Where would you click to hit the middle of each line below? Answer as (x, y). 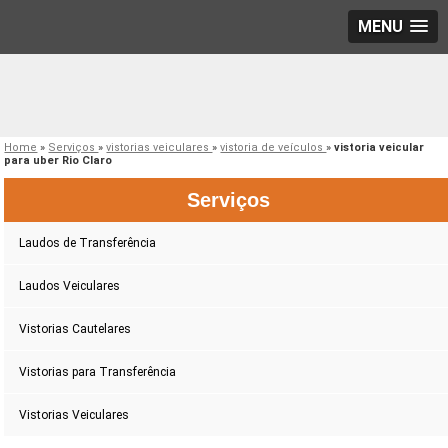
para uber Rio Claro (58, 161)
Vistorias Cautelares (75, 329)
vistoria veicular (379, 148)
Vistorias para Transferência (98, 372)
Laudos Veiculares (70, 286)
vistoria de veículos (273, 148)
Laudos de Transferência (88, 243)
